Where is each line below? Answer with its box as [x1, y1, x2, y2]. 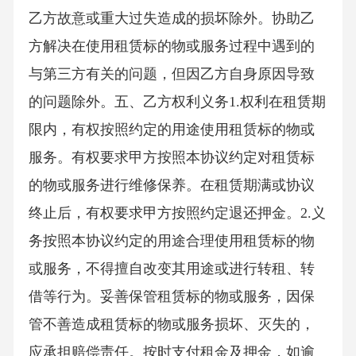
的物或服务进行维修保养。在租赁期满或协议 [28, 177, 315, 194]
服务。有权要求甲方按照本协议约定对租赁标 [28, 149, 315, 166]
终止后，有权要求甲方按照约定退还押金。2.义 [28, 205, 326, 222]
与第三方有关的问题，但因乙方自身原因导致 [28, 66, 315, 83]
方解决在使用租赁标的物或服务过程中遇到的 [28, 38, 315, 55]
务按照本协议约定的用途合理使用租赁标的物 [28, 233, 315, 250]
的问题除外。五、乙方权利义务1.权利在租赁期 [28, 94, 326, 110]
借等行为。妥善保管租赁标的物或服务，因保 [28, 288, 315, 305]
